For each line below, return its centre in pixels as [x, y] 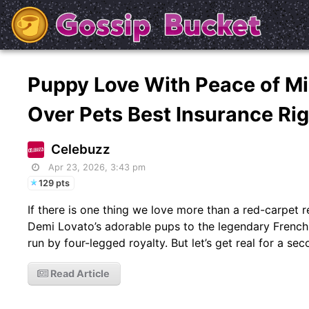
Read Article [79, 273]
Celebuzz [81, 149]
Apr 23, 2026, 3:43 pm [97, 167]
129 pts [54, 183]
